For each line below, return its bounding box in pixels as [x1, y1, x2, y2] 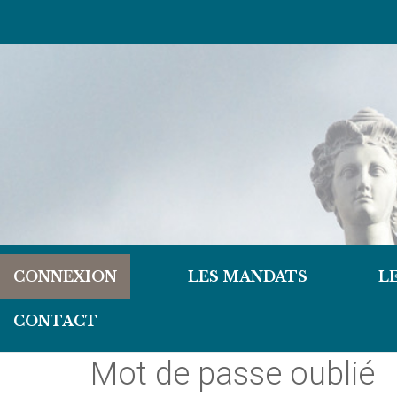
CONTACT [13, 312, 97, 330]
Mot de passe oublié [90, 355, 375, 393]
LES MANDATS [188, 268, 307, 285]
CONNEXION [13, 268, 117, 285]
